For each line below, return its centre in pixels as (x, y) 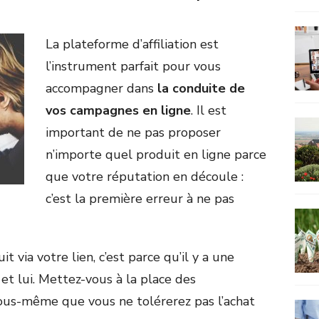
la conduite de (201, 89)
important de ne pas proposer (133, 133)
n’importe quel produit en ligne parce (156, 155)
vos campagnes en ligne (118, 111)
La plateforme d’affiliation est (132, 45)
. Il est (209, 111)
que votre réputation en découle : (145, 177)
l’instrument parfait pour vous (133, 67)
